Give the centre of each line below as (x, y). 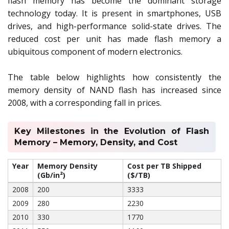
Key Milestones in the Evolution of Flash (112, 131)
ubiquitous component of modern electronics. (95, 51)
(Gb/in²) (51, 175)
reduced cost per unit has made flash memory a (114, 39)
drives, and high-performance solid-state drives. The (114, 26)
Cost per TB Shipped (164, 166)
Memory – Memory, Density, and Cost (97, 142)
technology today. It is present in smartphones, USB (114, 13)
